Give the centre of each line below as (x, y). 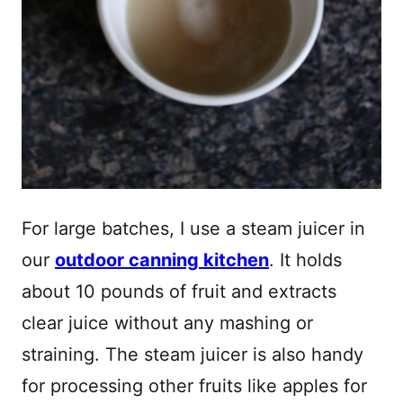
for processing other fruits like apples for (194, 386)
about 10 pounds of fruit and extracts (179, 292)
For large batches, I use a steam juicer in (193, 229)
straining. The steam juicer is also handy (193, 355)
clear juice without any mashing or (167, 323)
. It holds (305, 260)
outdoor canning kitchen (162, 260)
